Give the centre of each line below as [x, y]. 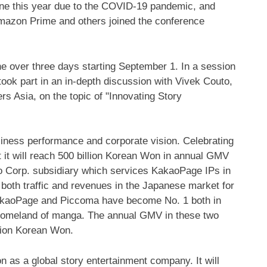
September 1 [147, 66]
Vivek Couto [202, 81]
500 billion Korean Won [109, 156]
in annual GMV [195, 156]
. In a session [205, 66]
